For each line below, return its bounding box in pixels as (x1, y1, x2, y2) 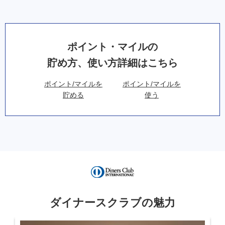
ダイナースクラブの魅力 (50, 196, 175, 209)
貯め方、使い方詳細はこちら (47, 57, 178, 68)
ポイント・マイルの (67, 41, 158, 52)
